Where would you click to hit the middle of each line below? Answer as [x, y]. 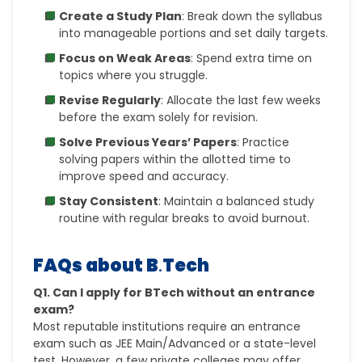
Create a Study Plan [121, 16]
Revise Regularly [110, 100]
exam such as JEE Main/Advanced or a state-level [175, 343]
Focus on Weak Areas [125, 58]
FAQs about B [96, 265]
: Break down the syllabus [253, 16]
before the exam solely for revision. [159, 117]
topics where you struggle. [134, 75]
